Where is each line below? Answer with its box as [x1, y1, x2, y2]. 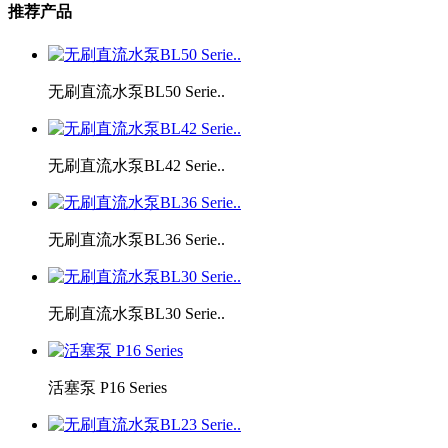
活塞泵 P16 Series [48, 378, 167, 396]
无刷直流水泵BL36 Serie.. [48, 230, 225, 248]
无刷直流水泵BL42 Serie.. [48, 156, 225, 174]
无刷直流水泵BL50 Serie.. [48, 82, 225, 100]
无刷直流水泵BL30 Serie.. [48, 304, 225, 322]
